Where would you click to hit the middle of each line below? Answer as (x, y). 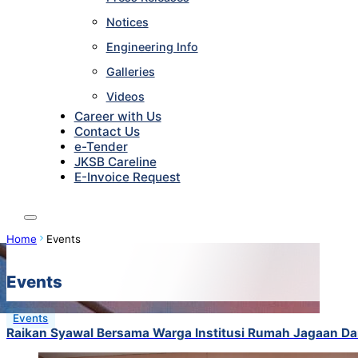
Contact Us (107, 132)
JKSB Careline (115, 162)
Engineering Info (152, 47)
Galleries (130, 72)
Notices (127, 22)
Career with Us (117, 117)
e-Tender (101, 147)
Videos (125, 97)
